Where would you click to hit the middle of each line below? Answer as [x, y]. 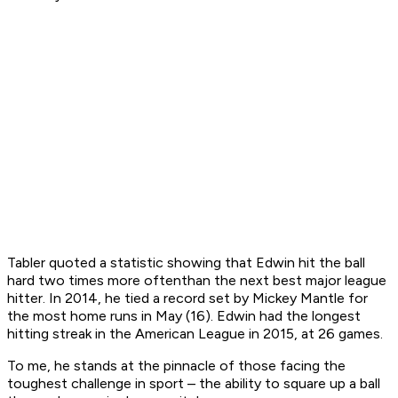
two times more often [110, 281]
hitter [25, 298]
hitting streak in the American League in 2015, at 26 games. [195, 334]
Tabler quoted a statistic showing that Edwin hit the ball [186, 263]
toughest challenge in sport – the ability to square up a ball [194, 384]
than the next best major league [284, 281]
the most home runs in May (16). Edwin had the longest [184, 316]
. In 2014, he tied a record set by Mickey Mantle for [205, 298]
